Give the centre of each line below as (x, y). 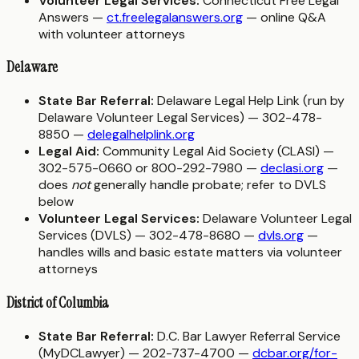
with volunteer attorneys (112, 34)
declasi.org (292, 168)
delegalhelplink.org (141, 135)
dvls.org (281, 236)
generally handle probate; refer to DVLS (208, 185)
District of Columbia (58, 302)
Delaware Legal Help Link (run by (249, 101)
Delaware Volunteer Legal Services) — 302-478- (180, 118)
